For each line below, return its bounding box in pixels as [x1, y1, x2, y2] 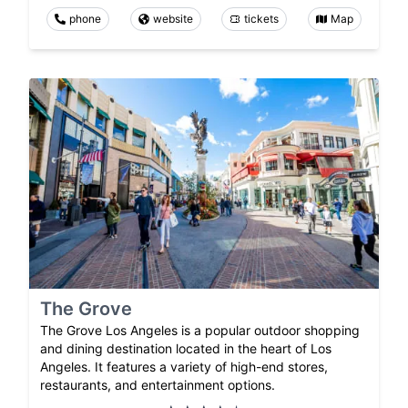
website [152, 12, 193, 26]
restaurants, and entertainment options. [40, 376, 275, 393]
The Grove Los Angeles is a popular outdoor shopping [40, 321, 360, 338]
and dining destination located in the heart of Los [40, 340, 331, 356]
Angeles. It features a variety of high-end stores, [40, 358, 328, 374]
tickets [244, 12, 280, 26]
